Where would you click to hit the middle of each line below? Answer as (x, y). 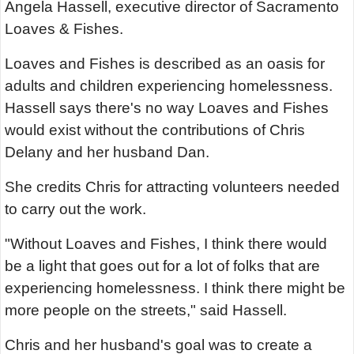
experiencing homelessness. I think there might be (175, 288)
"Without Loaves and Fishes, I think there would (166, 244)
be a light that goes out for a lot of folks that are (162, 266)
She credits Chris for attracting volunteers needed (172, 187)
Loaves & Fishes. (64, 29)
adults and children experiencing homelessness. (169, 86)
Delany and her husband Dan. (109, 153)
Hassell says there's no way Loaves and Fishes (167, 108)
